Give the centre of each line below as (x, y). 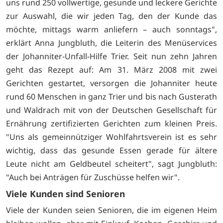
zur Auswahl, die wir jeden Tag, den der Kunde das (111, 16)
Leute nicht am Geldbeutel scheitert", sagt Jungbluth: (111, 164)
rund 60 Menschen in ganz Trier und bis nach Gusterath (111, 97)
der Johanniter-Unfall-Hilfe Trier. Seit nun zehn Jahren (111, 56)
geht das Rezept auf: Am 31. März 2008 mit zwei (111, 70)
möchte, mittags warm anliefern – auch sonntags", (111, 30)
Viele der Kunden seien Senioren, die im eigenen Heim (111, 210)
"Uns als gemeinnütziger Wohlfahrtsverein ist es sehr (111, 137)
